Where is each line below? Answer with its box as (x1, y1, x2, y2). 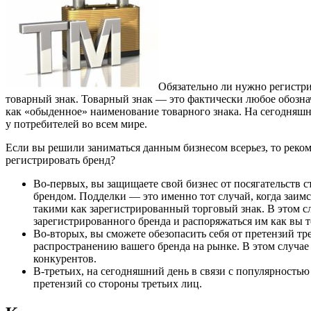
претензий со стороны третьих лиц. (33, 277, 202, 289)
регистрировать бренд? (6, 153, 115, 166)
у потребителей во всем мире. (6, 117, 147, 130)
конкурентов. (33, 252, 96, 264)
